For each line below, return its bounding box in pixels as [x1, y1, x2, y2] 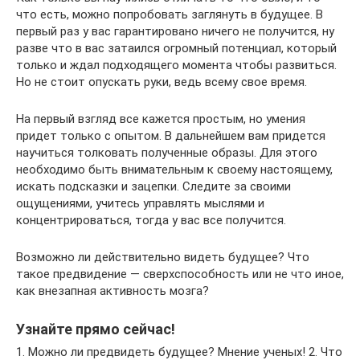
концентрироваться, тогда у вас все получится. [16, 212, 286, 227]
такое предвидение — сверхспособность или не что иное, [16, 266, 344, 281]
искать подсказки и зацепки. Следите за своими [16, 178, 291, 194]
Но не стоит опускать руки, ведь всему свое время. [16, 74, 307, 89]
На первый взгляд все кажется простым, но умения [16, 111, 305, 126]
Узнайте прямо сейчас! [16, 320, 175, 337]
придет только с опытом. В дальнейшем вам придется [16, 128, 325, 143]
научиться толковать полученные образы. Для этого [16, 145, 317, 160]
